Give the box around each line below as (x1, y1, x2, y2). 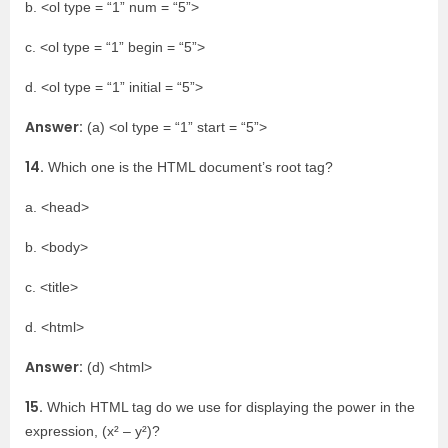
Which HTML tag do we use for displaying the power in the (43, 399, 415, 415)
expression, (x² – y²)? (25, 423, 160, 439)
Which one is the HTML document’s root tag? (44, 159, 333, 175)
